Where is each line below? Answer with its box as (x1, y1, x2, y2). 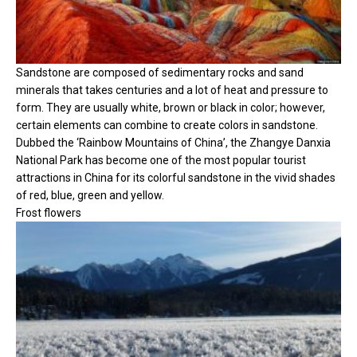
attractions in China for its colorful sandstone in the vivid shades (16, 171, 335, 184)
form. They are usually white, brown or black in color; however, (16, 100, 325, 114)
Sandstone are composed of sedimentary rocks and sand (16, 65, 304, 79)
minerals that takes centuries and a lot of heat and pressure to (16, 83, 328, 96)
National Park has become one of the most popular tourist (16, 153, 306, 167)
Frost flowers (16, 206, 81, 219)
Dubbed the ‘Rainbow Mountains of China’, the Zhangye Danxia (16, 135, 331, 149)
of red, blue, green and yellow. (16, 188, 164, 202)
